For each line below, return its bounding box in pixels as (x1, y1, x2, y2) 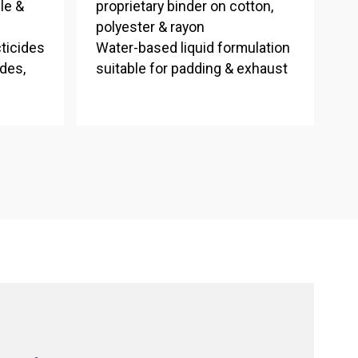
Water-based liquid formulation (95, 40, 290, 57)
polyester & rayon (95, 19, 205, 36)
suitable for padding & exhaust (95, 61, 288, 78)
